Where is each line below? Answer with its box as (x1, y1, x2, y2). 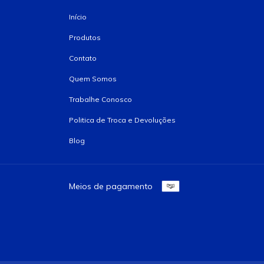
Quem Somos (69, 74, 117, 83)
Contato (69, 54, 97, 62)
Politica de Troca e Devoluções (69, 115, 176, 124)
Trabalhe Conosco (69, 95, 132, 104)
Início (69, 12, 87, 21)
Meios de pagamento (69, 181, 153, 192)
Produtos (69, 33, 101, 42)
